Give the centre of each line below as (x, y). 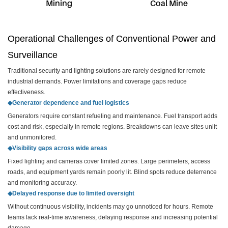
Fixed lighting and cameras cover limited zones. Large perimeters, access (109, 161)
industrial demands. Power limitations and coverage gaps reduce (97, 81)
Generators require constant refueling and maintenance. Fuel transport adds (112, 116)
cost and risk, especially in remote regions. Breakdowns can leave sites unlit (112, 126)
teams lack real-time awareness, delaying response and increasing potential (113, 217)
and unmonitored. (32, 137)
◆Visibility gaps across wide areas (58, 148)
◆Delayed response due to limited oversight (71, 193)
